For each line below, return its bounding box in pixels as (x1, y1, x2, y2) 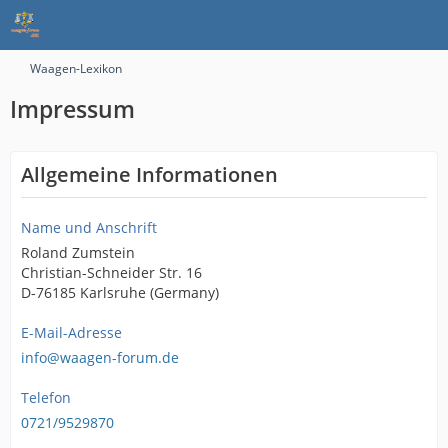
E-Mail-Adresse (21, 323, 122, 342)
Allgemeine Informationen (21, 161, 278, 188)
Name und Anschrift (21, 218, 157, 237)
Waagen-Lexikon (30, 60, 122, 77)
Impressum (10, 93, 135, 125)
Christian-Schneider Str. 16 (21, 263, 202, 282)
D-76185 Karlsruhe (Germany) (21, 283, 219, 302)
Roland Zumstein (21, 243, 135, 262)
